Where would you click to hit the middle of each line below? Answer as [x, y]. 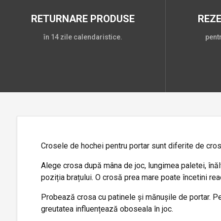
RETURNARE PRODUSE [83, 18]
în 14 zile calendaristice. [83, 37]
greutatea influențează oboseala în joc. [107, 209]
